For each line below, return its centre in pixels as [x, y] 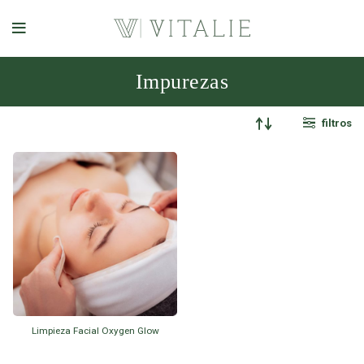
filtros [337, 123]
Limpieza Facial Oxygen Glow [95, 331]
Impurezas [182, 82]
